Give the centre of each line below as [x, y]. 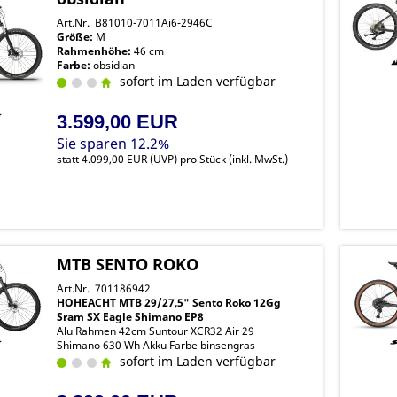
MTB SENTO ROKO [128, 264]
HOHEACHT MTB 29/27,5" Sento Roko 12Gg [169, 303]
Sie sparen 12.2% [113, 144]
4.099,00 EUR [115, 159]
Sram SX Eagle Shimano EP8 [131, 317]
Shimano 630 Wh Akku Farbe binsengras [156, 345]
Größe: [75, 37]
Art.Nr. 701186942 [104, 288]
